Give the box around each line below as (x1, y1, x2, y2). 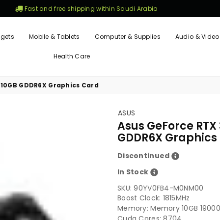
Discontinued (117, 151, 171, 161)
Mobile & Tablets (29, 32, 80, 41)
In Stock (117, 167, 150, 177)
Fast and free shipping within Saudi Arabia (23, 4, 158, 13)
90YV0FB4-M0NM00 (134, 183, 204, 193)
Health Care (53, 52, 90, 60)
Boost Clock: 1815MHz (117, 193, 190, 203)
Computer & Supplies (94, 32, 161, 41)
